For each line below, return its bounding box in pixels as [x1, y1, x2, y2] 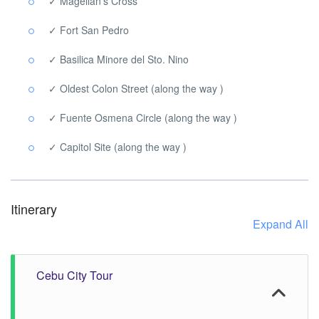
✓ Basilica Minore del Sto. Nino [48, 51, 189, 66]
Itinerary [11, 199, 57, 218]
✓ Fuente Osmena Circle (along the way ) [48, 110, 237, 125]
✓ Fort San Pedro [48, 22, 129, 37]
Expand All [253, 215, 308, 232]
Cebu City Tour [36, 266, 113, 283]
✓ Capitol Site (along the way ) [48, 139, 187, 154]
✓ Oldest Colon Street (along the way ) [48, 80, 224, 95]
